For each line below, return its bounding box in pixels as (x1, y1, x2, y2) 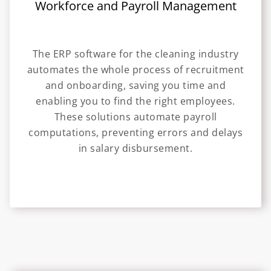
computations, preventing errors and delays (28, 126, 243, 140)
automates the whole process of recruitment (27, 63, 244, 77)
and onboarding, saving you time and (45, 79, 226, 93)
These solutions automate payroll (54, 110, 217, 124)
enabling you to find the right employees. (36, 94, 235, 108)
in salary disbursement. (78, 142, 193, 155)
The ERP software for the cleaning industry (32, 47, 239, 61)
